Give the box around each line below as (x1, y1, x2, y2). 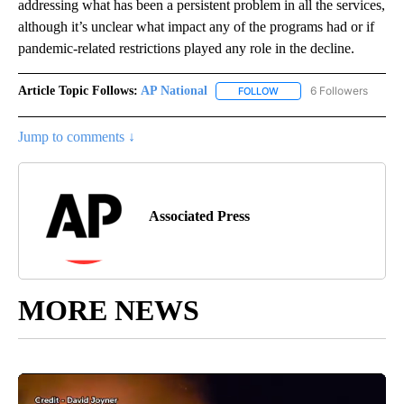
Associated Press (149, 207, 250, 224)
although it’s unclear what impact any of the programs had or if (18, 18, 374, 34)
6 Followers (310, 83, 368, 97)
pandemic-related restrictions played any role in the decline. (18, 40, 354, 56)
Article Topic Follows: (18, 83, 138, 97)
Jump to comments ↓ (18, 128, 135, 144)
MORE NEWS (18, 293, 199, 326)
